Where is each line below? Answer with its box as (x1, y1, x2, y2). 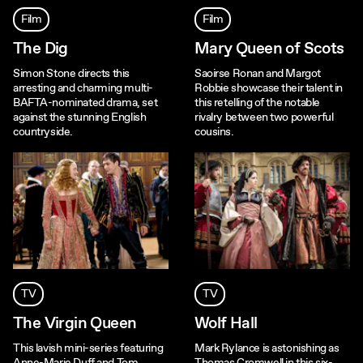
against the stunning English (13, 110, 147, 125)
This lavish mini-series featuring (13, 341, 164, 356)
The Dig (13, 38, 68, 60)
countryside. (13, 125, 73, 139)
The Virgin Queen (13, 313, 137, 335)
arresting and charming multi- (13, 81, 153, 96)
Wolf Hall (194, 313, 258, 335)
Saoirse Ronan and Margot (194, 66, 321, 81)
